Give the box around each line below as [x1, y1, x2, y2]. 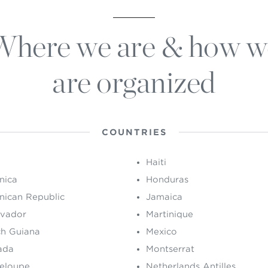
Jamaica [146, 192, 182, 202]
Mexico [146, 227, 177, 236]
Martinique [146, 209, 193, 219]
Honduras [146, 175, 188, 184]
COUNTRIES [101, 127, 167, 137]
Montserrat [146, 244, 194, 254]
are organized [52, 64, 216, 100]
